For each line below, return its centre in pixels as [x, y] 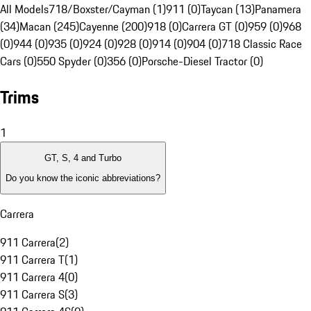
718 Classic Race [262, 44]
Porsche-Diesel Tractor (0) [202, 61]
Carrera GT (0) [215, 27]
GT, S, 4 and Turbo [83, 158]
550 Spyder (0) [72, 61]
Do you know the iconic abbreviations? [83, 178]
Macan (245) [49, 27]
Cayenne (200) [113, 27]
